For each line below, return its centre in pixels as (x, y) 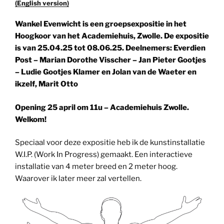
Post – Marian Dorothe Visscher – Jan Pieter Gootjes (110, 60)
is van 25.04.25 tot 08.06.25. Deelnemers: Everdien (110, 48)
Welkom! (31, 119)
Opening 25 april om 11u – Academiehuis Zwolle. (102, 107)
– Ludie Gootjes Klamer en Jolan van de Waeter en (106, 72)
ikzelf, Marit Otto (46, 84)
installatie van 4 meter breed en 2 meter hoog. (96, 167)
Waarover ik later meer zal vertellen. (78, 179)
